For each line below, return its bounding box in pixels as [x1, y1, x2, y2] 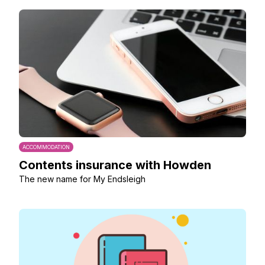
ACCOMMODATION [22, 144, 70, 150]
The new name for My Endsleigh [19, 174, 146, 184]
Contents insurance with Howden [19, 158, 211, 172]
